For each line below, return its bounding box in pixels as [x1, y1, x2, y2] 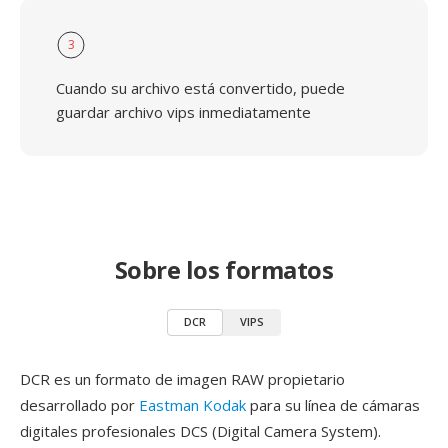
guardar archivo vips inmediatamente [56, 102, 311, 122]
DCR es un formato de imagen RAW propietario [20, 369, 345, 389]
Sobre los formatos [114, 253, 334, 286]
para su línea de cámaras [246, 395, 420, 415]
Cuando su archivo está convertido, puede [56, 78, 345, 98]
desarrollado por [20, 395, 139, 415]
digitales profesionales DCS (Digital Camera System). [20, 421, 381, 441]
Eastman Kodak [139, 395, 246, 415]
